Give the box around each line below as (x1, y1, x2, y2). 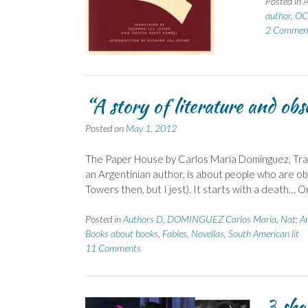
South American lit (228, 228, 299, 240)
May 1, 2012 (126, 122, 177, 135)
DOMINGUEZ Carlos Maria (167, 213, 276, 225)
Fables (162, 228, 187, 240)
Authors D (123, 213, 163, 225)
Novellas (191, 228, 224, 240)
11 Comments (85, 242, 141, 254)
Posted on (85, 122, 126, 135)
